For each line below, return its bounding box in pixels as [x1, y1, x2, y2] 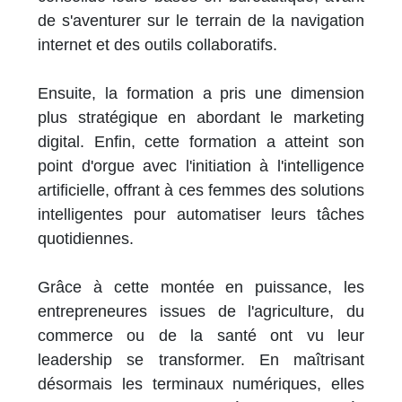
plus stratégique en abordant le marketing [38, 109, 364, 127]
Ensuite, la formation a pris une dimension [38, 84, 364, 103]
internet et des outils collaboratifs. [38, 36, 282, 55]
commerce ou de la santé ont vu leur [38, 327, 364, 345]
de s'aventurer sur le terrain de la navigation [38, 12, 364, 31]
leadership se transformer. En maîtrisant [38, 351, 364, 370]
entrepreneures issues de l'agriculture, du [38, 302, 364, 321]
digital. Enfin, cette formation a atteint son [38, 133, 364, 152]
